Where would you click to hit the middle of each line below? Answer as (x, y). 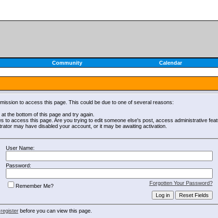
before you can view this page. (55, 211)
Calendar (171, 63)
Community (67, 63)
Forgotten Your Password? (181, 183)
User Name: (20, 148)
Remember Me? (34, 186)
